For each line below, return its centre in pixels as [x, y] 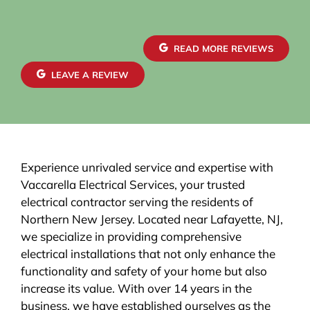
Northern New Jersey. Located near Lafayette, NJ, [152, 219]
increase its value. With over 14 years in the [136, 288]
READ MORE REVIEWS [224, 48]
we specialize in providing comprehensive [131, 236]
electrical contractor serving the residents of [137, 201]
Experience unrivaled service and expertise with [147, 167]
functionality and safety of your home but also [144, 271]
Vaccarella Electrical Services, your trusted [133, 184]
